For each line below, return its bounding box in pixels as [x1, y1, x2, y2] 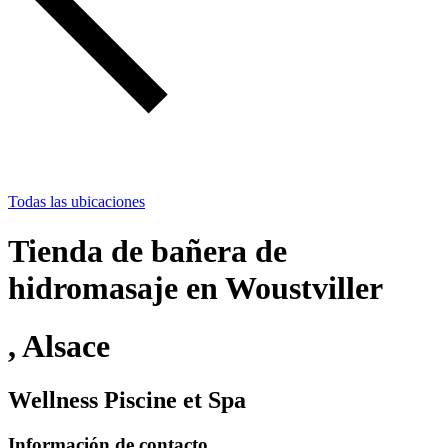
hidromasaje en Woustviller [8, 269, 383, 306]
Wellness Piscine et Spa [8, 386, 246, 413]
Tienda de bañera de [8, 232, 287, 269]
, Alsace [8, 328, 110, 365]
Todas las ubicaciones [8, 193, 145, 211]
